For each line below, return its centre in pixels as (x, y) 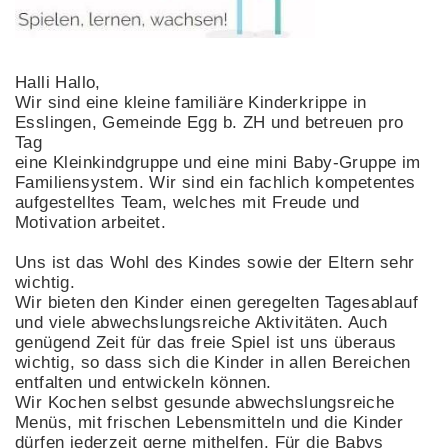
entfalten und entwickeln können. (143, 382)
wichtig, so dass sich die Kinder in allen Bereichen (213, 362)
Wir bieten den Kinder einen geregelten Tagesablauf (216, 302)
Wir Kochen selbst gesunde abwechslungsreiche (205, 402)
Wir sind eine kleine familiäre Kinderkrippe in (191, 102)
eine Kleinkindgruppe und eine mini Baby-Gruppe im (218, 162)
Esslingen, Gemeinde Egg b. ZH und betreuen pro (209, 122)
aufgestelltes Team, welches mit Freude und (187, 202)
